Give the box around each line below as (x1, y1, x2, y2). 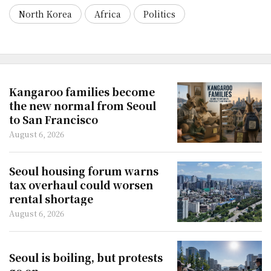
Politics (143, 8, 175, 20)
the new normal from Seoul (9, 98, 156, 113)
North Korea (19, 8, 72, 20)
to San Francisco (9, 112, 98, 127)
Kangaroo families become (9, 84, 155, 99)
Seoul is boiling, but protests (9, 249, 163, 265)
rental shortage (9, 191, 93, 206)
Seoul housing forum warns (9, 163, 158, 178)
